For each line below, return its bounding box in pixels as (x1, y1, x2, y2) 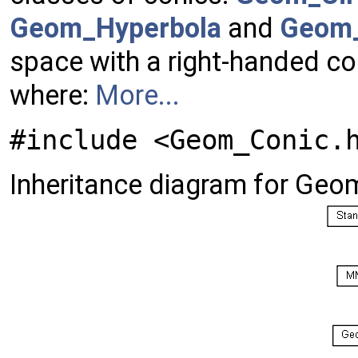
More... (95, 78, 180, 111)
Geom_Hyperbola (10, 11, 221, 44)
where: (10, 78, 95, 111)
